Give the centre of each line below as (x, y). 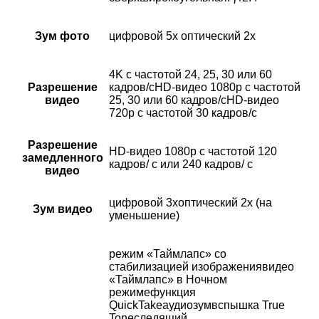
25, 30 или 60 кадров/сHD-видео (194, 100)
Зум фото (62, 36)
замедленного (62, 158)
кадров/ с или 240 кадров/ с (181, 164)
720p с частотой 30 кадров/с (183, 113)
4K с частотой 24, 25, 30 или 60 (190, 75)
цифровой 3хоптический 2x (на (190, 203)
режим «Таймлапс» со (168, 254)
